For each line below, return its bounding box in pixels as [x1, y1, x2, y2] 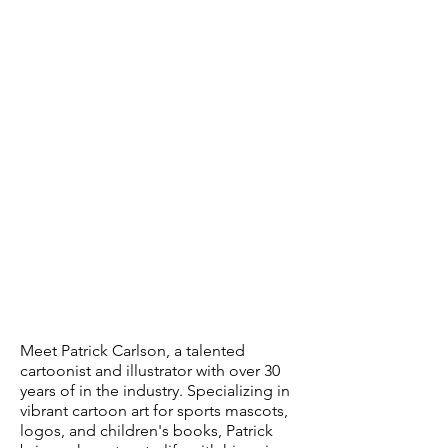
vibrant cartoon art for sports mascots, [20, 401, 288, 420]
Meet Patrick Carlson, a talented [20, 341, 245, 360]
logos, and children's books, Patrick [20, 421, 273, 440]
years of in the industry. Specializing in [20, 381, 290, 400]
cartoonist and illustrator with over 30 [20, 361, 280, 380]
